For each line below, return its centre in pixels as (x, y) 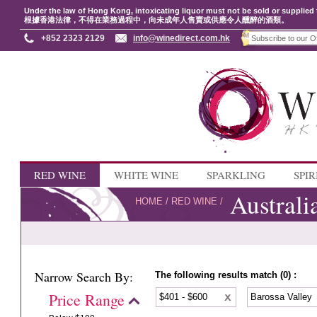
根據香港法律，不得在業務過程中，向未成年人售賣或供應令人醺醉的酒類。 (156, 20)
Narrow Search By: (84, 277)
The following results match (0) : (226, 275)
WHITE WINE (146, 175)
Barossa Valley (283, 297)
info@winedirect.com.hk (181, 38)
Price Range (87, 300)
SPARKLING (236, 175)
